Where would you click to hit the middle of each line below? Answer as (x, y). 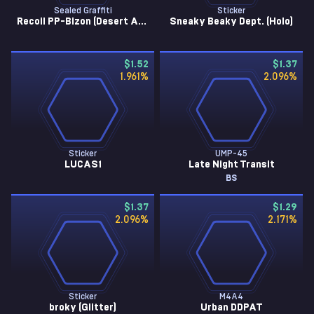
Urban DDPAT (231, 308)
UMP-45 (231, 153)
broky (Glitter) (83, 308)
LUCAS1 (83, 165)
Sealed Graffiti (83, 11)
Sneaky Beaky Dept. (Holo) (231, 22)
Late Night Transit (231, 165)
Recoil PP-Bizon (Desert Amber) (142, 22)
